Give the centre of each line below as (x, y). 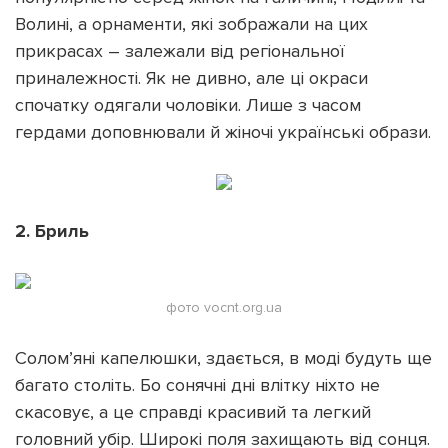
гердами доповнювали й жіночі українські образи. (223, 131)
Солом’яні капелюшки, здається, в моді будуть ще (223, 357)
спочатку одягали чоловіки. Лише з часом (188, 104)
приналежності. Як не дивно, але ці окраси (191, 77)
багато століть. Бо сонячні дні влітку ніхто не (197, 384)
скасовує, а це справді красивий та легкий (193, 411)
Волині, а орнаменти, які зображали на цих (191, 23)
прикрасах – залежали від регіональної (180, 50)
